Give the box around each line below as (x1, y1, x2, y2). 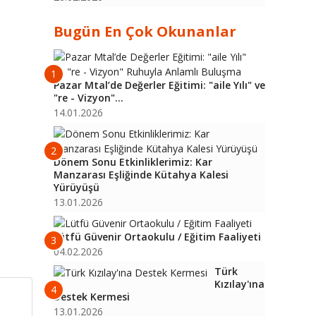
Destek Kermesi (54, 290, 130, 303)
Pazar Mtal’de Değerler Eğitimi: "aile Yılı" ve (54, 78, 265, 92)
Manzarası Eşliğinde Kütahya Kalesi (54, 168, 229, 181)
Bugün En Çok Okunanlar (54, 22, 236, 41)
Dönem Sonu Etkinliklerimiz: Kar (54, 155, 212, 169)
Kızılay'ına (214, 277, 265, 291)
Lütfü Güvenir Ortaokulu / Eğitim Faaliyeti (54, 230, 261, 243)
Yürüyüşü (54, 181, 99, 194)
